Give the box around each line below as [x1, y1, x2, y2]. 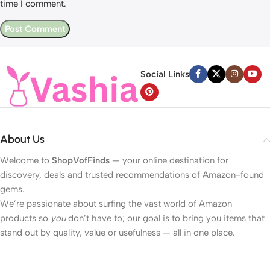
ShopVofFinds [52, 155, 110, 166]
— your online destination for [110, 155, 228, 166]
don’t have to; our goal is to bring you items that [66, 213, 265, 224]
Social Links [140, 68, 189, 80]
